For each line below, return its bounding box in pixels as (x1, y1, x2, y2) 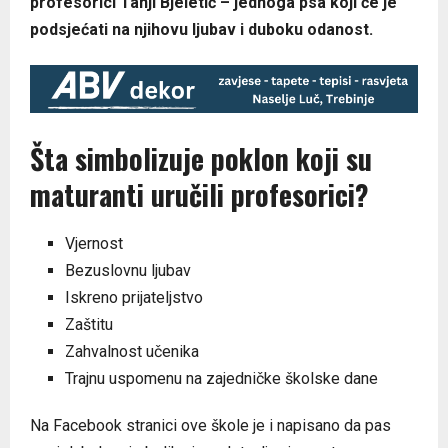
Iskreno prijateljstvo (65, 287, 203, 307)
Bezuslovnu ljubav (65, 260, 191, 280)
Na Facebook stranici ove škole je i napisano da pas (30, 415, 391, 435)
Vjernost (65, 233, 123, 253)
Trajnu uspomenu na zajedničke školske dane (65, 368, 378, 388)
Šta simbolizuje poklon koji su (30, 137, 372, 179)
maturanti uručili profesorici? (30, 173, 369, 215)
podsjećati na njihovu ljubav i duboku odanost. (30, 19, 373, 39)
